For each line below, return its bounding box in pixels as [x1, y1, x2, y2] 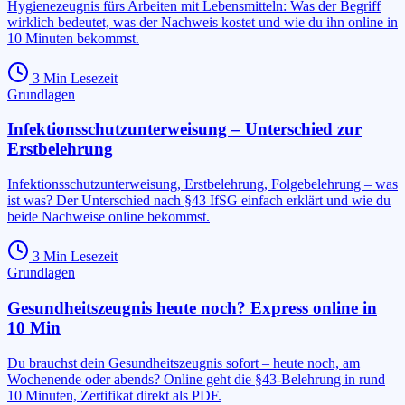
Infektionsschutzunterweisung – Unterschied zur [7, 119, 362, 139]
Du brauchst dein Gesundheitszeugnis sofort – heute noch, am [7, 354, 360, 371]
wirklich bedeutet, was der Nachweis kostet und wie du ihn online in [7, 14, 398, 30]
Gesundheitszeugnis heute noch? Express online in [7, 297, 377, 317]
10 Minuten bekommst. [7, 30, 139, 46]
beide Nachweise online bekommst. [7, 209, 210, 225]
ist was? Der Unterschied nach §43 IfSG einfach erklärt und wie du [7, 193, 391, 209]
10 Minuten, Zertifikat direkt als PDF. [7, 387, 221, 403]
